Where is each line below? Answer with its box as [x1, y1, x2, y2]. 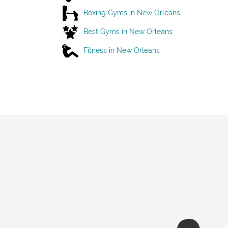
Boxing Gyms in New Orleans [83, 8, 180, 17]
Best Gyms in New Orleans [83, 27, 173, 36]
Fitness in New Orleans [83, 46, 160, 54]
